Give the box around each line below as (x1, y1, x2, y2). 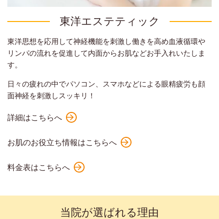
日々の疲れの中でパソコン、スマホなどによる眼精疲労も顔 (7, 79, 205, 88)
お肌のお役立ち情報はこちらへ (7, 137, 117, 147)
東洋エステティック (59, 14, 160, 28)
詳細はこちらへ (7, 112, 62, 122)
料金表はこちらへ (7, 162, 70, 172)
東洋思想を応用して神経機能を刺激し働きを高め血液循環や (7, 37, 205, 46)
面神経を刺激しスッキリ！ (7, 91, 95, 100)
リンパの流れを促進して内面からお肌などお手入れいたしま (7, 48, 205, 58)
